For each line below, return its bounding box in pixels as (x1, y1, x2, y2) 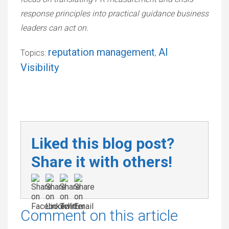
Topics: (20, 48, 48, 58)
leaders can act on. (20, 23, 88, 33)
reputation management (48, 46, 155, 58)
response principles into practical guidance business (20, 9, 209, 18)
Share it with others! (31, 153, 172, 171)
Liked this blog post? (31, 134, 174, 152)
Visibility (20, 61, 59, 74)
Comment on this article (20, 207, 178, 224)
